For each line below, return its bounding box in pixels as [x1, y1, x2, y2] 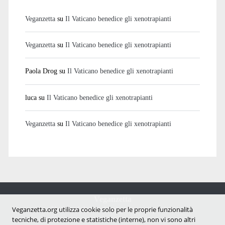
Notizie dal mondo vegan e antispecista [51, 205, 174, 214]
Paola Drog [25, 67, 57, 75]
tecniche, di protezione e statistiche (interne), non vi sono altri [12, 215, 195, 224]
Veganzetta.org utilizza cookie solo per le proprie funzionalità [12, 205, 193, 214]
